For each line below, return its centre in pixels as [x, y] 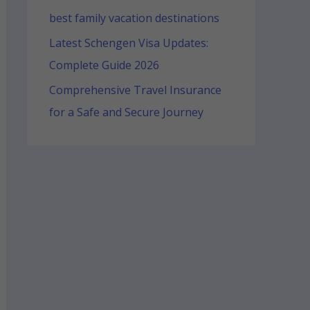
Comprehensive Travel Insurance [135, 90]
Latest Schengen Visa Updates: [128, 43]
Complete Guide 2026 [105, 65]
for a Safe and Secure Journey [126, 112]
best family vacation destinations [134, 18]
